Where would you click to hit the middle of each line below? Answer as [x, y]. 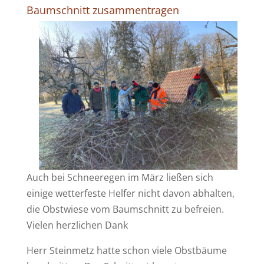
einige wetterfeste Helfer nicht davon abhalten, [130, 194]
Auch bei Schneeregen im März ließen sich [120, 178]
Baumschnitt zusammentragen [103, 10]
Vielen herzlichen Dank [77, 225]
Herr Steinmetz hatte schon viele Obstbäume [126, 251]
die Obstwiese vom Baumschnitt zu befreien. [125, 209]
